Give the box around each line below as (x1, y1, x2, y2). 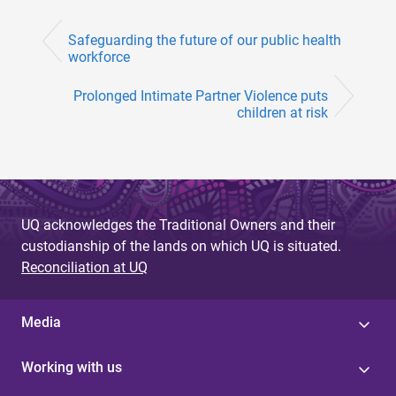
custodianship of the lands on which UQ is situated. (21, 237, 341, 255)
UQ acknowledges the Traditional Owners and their (21, 216, 335, 233)
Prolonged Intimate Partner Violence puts (73, 87, 328, 104)
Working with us (21, 358, 122, 376)
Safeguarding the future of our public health (68, 32, 341, 49)
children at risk (237, 103, 328, 121)
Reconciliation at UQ (21, 258, 148, 276)
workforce (68, 49, 130, 66)
